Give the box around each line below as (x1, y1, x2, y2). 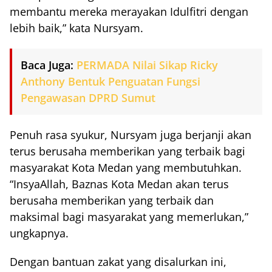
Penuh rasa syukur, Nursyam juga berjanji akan (10, 127, 251, 143)
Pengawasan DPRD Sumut (21, 90, 155, 106)
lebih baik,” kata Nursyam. (10, 21, 143, 36)
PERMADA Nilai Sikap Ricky (76, 58, 218, 73)
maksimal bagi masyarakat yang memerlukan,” (10, 209, 248, 225)
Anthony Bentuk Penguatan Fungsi (21, 74, 200, 89)
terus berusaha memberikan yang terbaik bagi (10, 144, 245, 159)
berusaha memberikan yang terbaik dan (10, 193, 214, 208)
